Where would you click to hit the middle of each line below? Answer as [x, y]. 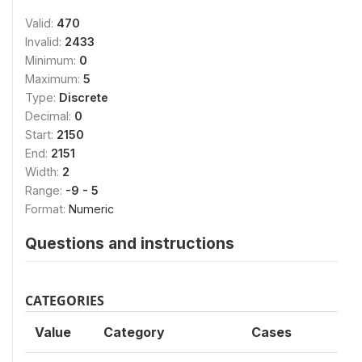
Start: [41, 135]
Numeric [91, 209]
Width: [44, 172]
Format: [47, 209]
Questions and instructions [130, 243]
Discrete [84, 97]
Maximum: [54, 79]
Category [134, 332]
